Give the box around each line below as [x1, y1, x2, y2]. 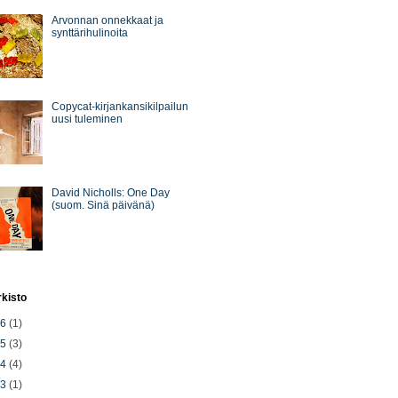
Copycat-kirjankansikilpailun [51, 100, 188, 114]
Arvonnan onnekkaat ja [51, 14, 163, 28]
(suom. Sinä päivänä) [51, 198, 155, 211]
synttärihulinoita [51, 27, 128, 40]
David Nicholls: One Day [51, 186, 170, 199]
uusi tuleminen [51, 113, 123, 126]
